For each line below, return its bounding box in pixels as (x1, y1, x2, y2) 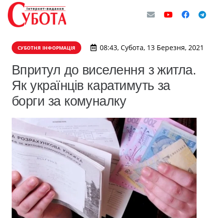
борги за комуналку (12, 93, 127, 109)
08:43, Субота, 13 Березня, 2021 (99, 43, 204, 52)
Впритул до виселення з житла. (12, 62, 197, 77)
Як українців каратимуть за (12, 78, 170, 93)
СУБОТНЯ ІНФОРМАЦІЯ (18, 44, 75, 51)
